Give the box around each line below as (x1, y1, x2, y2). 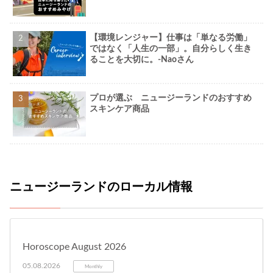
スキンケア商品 (90, 104, 150, 113)
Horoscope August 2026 (23, 241, 126, 252)
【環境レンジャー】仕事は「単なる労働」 (90, 34, 252, 43)
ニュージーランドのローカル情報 (10, 180, 193, 193)
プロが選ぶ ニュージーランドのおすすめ (90, 93, 252, 102)
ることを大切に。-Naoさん (90, 55, 194, 65)
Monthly (85, 263, 102, 269)
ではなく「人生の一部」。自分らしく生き (90, 44, 252, 54)
